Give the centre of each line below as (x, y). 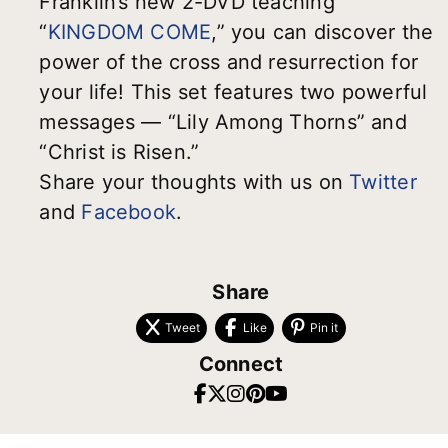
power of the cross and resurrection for (228, 62)
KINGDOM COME (129, 32)
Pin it (324, 328)
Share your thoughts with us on (194, 182)
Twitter (383, 182)
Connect (241, 364)
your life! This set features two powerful (233, 92)
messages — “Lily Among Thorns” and (223, 122)
